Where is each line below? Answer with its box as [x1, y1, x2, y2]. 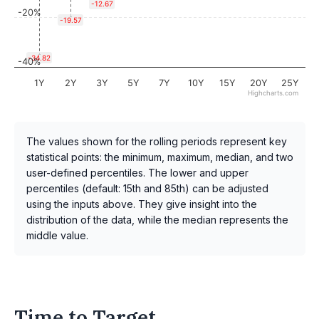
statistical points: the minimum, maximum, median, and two [26, 151, 293, 164]
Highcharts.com [248, 89, 298, 98]
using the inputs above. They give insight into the [26, 198, 257, 211]
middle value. [26, 229, 88, 242]
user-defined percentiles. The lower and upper [26, 167, 249, 179]
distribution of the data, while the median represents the [26, 214, 288, 226]
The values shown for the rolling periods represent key [26, 135, 287, 148]
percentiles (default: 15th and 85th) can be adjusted [26, 182, 268, 195]
